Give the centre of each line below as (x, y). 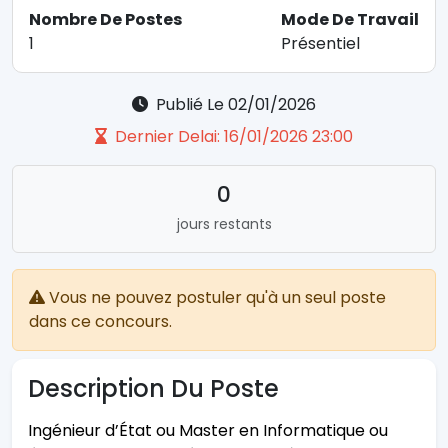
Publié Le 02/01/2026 (234, 105)
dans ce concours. (100, 322)
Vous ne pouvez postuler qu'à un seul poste (215, 298)
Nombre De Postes (105, 20)
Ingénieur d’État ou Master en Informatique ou (208, 431)
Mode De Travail (350, 20)
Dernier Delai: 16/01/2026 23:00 (232, 137)
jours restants (224, 224)
